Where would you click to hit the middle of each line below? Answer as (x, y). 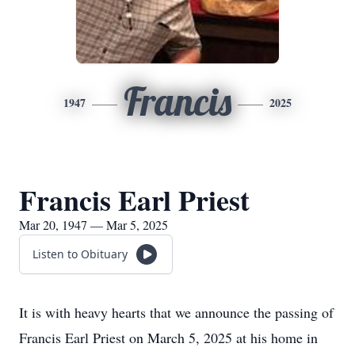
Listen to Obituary (80, 254)
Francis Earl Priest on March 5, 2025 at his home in (168, 338)
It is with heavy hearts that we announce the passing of (176, 312)
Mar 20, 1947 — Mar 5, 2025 (94, 225)
